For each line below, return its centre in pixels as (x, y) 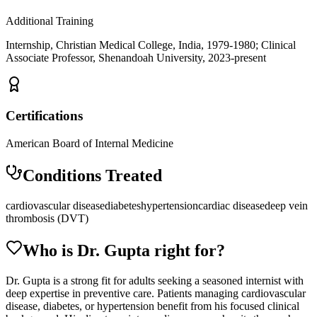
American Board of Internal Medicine (90, 143)
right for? (188, 250)
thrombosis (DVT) (47, 218)
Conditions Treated (92, 175)
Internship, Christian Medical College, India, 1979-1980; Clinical (151, 45)
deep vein (286, 205)
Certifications (44, 116)
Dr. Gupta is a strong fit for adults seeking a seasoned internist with (155, 280)
